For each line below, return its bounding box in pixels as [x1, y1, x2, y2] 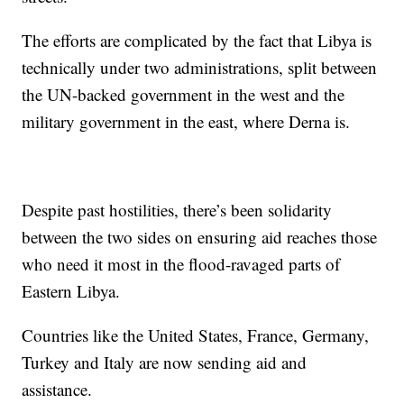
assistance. [22, 377, 104, 400]
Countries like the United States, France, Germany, [22, 323, 370, 346]
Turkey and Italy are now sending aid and [22, 350, 308, 373]
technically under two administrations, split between [22, 55, 378, 78]
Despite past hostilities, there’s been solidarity [22, 197, 333, 221]
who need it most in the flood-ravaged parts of [22, 252, 341, 275]
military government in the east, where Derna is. [22, 109, 362, 133]
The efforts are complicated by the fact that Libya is [22, 28, 372, 51]
